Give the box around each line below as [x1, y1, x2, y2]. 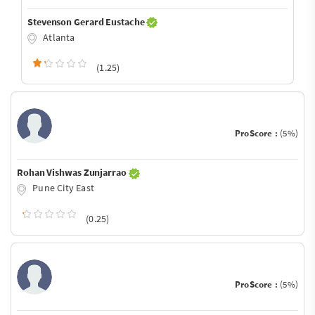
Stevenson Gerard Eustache [27, 15, 147, 28]
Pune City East [30, 181, 94, 195]
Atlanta [41, 30, 75, 44]
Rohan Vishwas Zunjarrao [17, 166, 129, 179]
